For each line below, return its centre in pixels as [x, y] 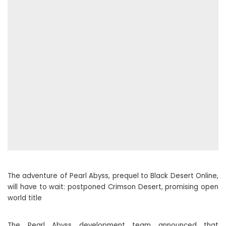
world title [25, 198]
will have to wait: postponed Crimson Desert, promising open [113, 187]
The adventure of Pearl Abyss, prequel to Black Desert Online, [113, 176]
